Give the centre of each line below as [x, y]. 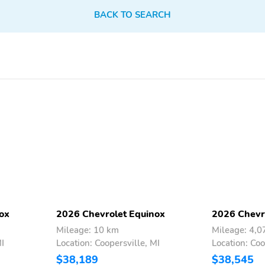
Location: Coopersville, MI [108, 243]
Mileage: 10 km [88, 230]
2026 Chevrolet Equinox [111, 214]
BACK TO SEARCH [132, 14]
